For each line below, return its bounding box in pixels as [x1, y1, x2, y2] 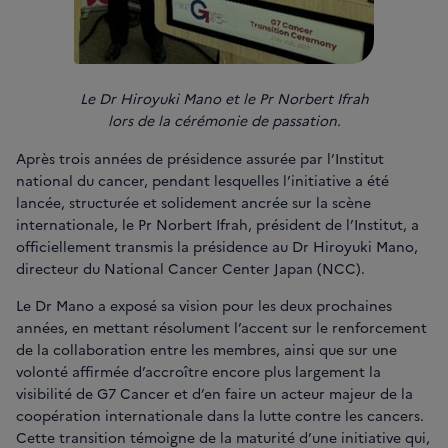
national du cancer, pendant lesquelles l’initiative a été [16, 170, 389, 191]
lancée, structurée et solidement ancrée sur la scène [16, 192, 371, 213]
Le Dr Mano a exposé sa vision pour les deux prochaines [16, 295, 392, 316]
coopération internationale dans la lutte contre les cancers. [16, 405, 424, 426]
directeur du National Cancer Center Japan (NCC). [16, 258, 365, 279]
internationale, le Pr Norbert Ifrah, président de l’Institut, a [16, 214, 419, 235]
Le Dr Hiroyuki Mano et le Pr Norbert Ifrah [79, 88, 369, 109]
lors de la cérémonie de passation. [107, 110, 341, 131]
